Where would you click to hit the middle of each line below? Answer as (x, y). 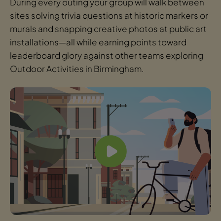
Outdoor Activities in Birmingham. (77, 69)
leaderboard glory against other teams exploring (107, 55)
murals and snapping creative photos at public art (108, 29)
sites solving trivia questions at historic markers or (109, 16)
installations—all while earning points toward (98, 42)
